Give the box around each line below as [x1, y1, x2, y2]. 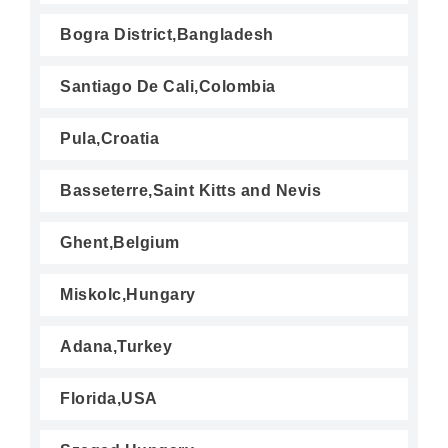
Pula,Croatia [60, 130, 159, 147]
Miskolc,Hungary [60, 286, 196, 303]
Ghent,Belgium [60, 234, 180, 251]
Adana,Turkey [60, 338, 172, 355]
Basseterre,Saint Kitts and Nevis [60, 182, 321, 199]
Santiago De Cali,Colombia [60, 78, 276, 95]
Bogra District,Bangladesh [60, 26, 274, 43]
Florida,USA [60, 390, 158, 407]
